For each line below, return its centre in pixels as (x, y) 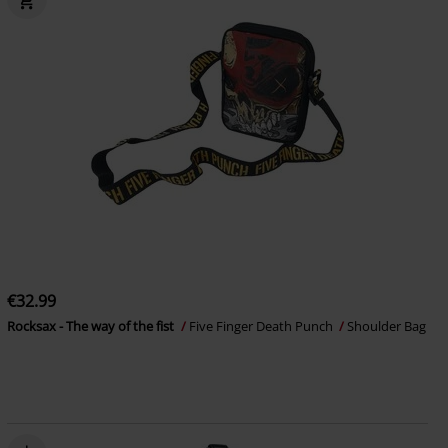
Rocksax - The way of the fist (91, 326)
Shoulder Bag (386, 326)
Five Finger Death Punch (262, 326)
